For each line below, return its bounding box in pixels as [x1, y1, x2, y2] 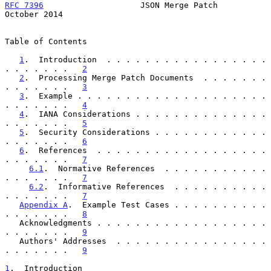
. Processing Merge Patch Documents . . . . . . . [24, 73, 266, 82]
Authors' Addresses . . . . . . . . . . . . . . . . [5, 236, 19, 246]
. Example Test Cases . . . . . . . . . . [68, 200, 266, 209]
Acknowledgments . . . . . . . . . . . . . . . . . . [5, 218, 19, 227]
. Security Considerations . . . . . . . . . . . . [24, 127, 266, 137]
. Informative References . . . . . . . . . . [44, 181, 266, 191]
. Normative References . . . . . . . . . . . [44, 163, 266, 173]
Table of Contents [5, 36, 87, 46]
